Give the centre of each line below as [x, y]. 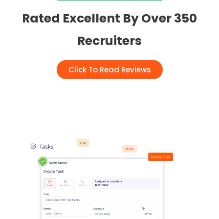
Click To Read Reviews [109, 70]
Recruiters [109, 41]
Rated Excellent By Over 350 [109, 19]
